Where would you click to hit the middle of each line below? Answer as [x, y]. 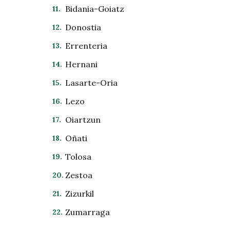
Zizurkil [80, 194]
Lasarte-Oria [91, 83]
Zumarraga [88, 212]
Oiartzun [83, 120]
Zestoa [79, 175]
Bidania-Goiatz [95, 9]
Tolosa [78, 157]
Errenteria [86, 46]
